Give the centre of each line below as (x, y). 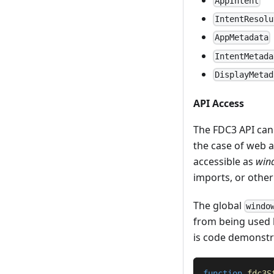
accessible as (224, 161)
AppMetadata (242, 38)
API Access (219, 103)
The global (219, 205)
